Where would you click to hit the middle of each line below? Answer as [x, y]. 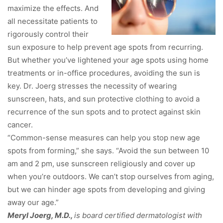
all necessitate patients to [53, 21]
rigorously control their [48, 34]
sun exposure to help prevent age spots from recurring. [105, 47]
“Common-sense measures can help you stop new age [104, 137]
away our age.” [33, 202]
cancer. [20, 124]
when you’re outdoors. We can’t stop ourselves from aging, [111, 176]
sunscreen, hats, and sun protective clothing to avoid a [104, 99]
